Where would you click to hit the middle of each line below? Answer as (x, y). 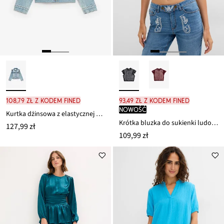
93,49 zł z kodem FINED (154, 101)
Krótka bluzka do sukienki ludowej (215, 123)
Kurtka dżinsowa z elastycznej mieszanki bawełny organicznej (99, 114)
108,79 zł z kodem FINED (43, 101)
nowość (133, 110)
